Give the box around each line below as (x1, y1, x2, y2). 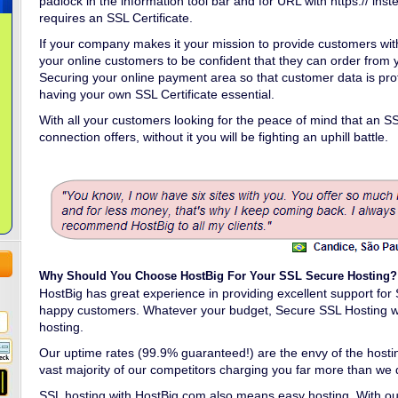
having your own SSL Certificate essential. (39, 87, 275, 101)
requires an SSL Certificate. (39, 11, 193, 25)
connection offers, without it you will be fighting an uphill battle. (39, 130, 388, 144)
